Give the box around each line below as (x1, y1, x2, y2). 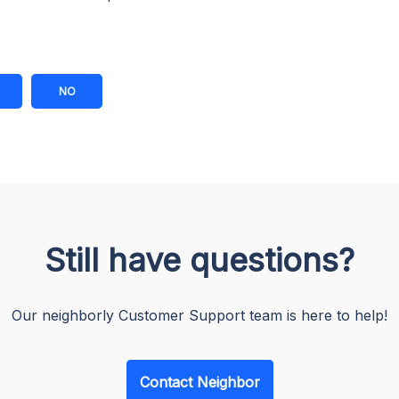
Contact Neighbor (139, 373, 260, 391)
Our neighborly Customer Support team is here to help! (12, 306, 387, 324)
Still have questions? (45, 240, 354, 280)
